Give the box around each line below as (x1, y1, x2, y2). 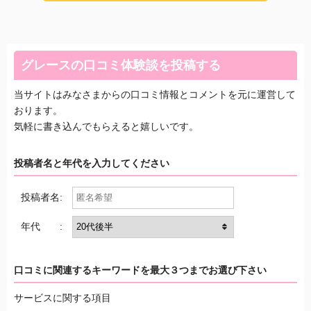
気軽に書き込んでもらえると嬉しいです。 (14, 120, 199, 132)
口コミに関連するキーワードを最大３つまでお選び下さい (14, 264, 267, 276)
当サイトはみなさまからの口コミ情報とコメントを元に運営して (14, 88, 296, 100)
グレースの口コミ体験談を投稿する (21, 58, 221, 72)
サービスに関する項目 (14, 292, 111, 303)
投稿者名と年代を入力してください (14, 157, 169, 169)
